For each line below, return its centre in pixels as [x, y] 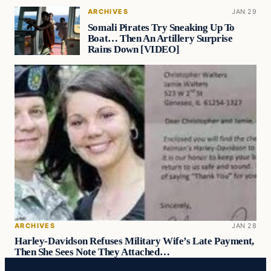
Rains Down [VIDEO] [133, 49]
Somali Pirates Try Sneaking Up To [161, 27]
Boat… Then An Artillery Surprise [160, 38]
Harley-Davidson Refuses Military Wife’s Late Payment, [134, 241]
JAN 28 [244, 225]
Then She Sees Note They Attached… [92, 252]
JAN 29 [244, 11]
